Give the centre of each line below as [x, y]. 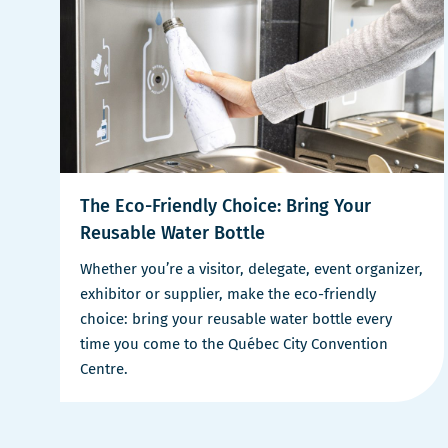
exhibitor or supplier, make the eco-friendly [228, 293]
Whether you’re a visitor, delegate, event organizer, [251, 268]
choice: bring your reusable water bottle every [236, 318]
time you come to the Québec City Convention [234, 343]
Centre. [104, 368]
